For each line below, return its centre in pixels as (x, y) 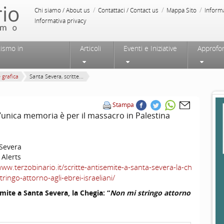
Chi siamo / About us (62, 10)
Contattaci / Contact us (128, 10)
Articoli (90, 48)
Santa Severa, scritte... (56, 76)
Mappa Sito (181, 10)
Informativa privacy (60, 21)
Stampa (123, 105)
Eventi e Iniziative (150, 48)
